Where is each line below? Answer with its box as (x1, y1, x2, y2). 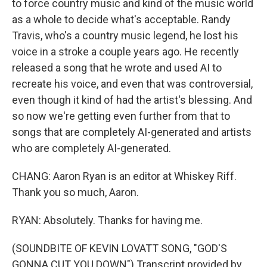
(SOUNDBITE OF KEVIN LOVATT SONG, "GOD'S (12, 242, 227, 254)
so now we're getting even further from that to (12, 110, 230, 122)
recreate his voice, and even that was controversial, (12, 77, 253, 90)
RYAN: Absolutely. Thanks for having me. (12, 214, 203, 226)
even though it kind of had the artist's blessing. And (12, 94, 252, 106)
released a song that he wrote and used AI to (12, 61, 222, 74)
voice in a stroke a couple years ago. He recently (12, 45, 239, 58)
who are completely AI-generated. (12, 142, 171, 154)
